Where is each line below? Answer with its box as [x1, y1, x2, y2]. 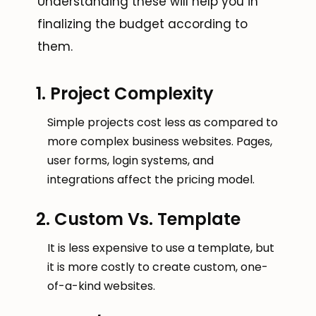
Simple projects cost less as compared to [47, 114, 278, 131]
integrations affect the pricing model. [47, 171, 255, 188]
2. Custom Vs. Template [36, 207, 241, 231]
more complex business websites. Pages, [47, 133, 272, 150]
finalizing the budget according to [37, 16, 248, 33]
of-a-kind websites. [47, 278, 155, 295]
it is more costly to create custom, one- [47, 259, 268, 276]
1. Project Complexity [36, 82, 214, 106]
